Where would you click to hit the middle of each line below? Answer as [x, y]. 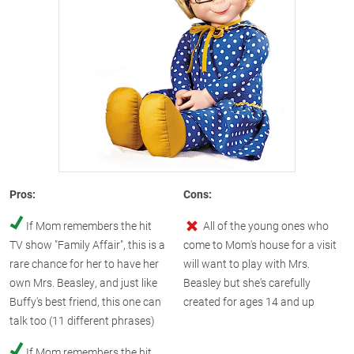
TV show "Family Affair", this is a [87, 245]
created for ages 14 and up [249, 301]
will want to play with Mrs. [246, 264]
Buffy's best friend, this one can [85, 301]
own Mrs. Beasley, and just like [83, 282]
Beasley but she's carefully [247, 282]
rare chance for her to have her [84, 264]
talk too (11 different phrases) [82, 320]
